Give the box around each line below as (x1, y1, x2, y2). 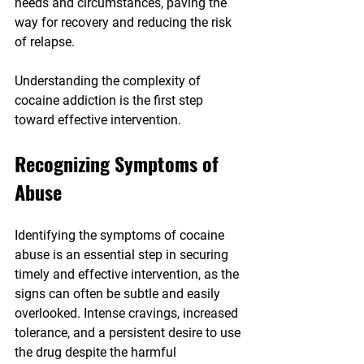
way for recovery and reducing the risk (15, 15, 235, 31)
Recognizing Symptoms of (15, 149, 223, 179)
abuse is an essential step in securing (15, 247, 232, 263)
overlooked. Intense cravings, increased (15, 305, 241, 322)
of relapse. (15, 34, 75, 50)
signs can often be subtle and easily (15, 286, 223, 302)
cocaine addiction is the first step (15, 93, 206, 109)
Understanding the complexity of (15, 73, 204, 89)
